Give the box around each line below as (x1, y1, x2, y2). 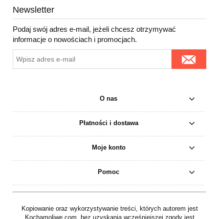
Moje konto (91, 143, 126, 151)
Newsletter (13, 4, 54, 15)
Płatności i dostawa (79, 119, 138, 127)
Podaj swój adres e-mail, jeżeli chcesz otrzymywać (13, 24, 176, 33)
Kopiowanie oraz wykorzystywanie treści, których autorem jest (21, 205, 198, 213)
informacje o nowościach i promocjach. (13, 35, 137, 44)
